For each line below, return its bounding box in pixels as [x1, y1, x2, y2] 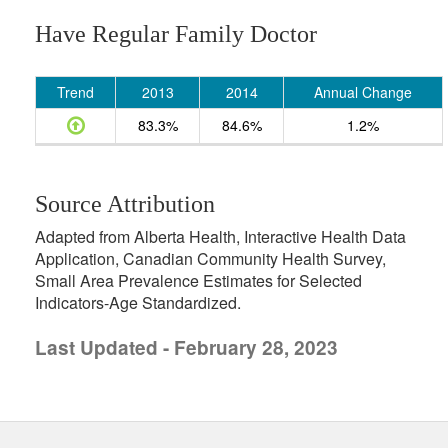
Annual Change [314, 82, 412, 102]
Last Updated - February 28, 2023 [35, 334, 338, 361]
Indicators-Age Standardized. [35, 291, 241, 314]
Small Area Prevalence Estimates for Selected [35, 269, 362, 292]
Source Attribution [35, 191, 215, 217]
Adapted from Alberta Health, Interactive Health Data [35, 225, 406, 248]
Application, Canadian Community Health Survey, [35, 247, 386, 270]
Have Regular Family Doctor [35, 21, 317, 47]
